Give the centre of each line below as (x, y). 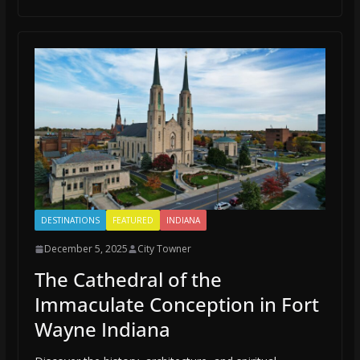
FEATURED (133, 221)
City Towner (164, 249)
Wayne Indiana (102, 329)
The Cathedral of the (128, 280)
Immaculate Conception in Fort (176, 305)
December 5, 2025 (86, 249)
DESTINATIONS (70, 221)
